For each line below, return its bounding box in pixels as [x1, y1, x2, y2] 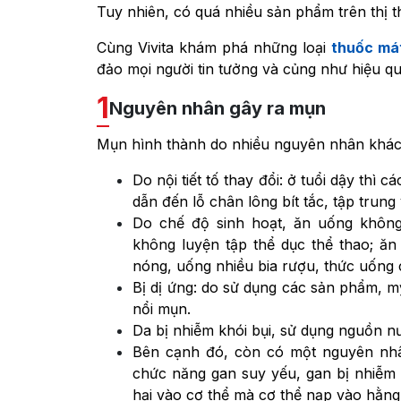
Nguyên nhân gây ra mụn [109, 98, 326, 120]
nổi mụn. [132, 300, 191, 319]
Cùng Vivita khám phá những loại [97, 38, 332, 57]
